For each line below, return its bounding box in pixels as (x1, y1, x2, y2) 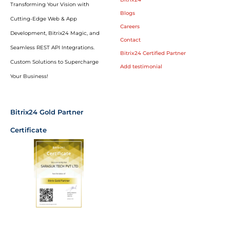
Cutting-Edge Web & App (10, 15, 77, 23)
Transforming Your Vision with (10, 1, 89, 8)
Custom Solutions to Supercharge (10, 59, 99, 66)
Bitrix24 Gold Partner (10, 107, 83, 116)
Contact (120, 36, 141, 44)
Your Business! (10, 73, 48, 80)
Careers (120, 23, 140, 30)
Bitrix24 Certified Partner (120, 50, 186, 57)
